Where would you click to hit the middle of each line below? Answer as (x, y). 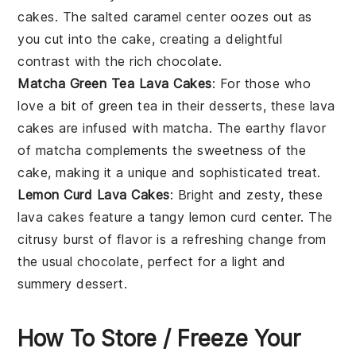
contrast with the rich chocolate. (120, 62)
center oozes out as (247, 17)
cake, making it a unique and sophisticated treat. (169, 173)
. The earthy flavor (267, 128)
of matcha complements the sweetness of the (162, 151)
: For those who (261, 84)
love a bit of (58, 106)
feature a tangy (137, 217)
